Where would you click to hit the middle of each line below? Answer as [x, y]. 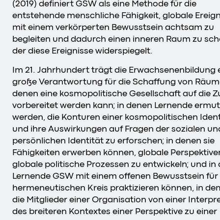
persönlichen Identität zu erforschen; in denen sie [113, 140]
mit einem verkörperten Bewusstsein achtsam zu [113, 27]
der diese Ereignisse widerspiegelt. [83, 51]
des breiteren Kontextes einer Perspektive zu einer [115, 211]
